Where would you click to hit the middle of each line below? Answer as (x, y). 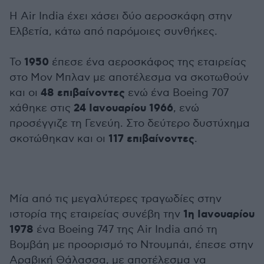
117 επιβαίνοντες (151, 139)
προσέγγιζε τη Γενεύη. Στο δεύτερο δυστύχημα (130, 123)
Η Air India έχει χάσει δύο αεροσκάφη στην (121, 16)
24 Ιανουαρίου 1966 (123, 108)
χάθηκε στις (42, 108)
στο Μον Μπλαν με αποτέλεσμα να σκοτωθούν (129, 77)
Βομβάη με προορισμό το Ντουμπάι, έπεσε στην (131, 245)
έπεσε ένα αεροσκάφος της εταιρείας (148, 62)
